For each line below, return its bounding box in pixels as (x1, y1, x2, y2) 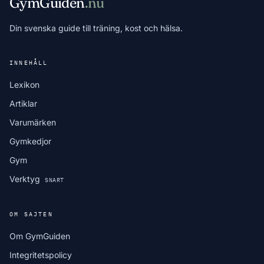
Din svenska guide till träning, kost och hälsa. (9, 23, 183, 33)
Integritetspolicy (9, 250, 72, 260)
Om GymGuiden (9, 231, 70, 241)
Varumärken (9, 117, 56, 127)
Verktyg (9, 174, 42, 184)
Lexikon (9, 80, 39, 90)
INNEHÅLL (9, 59, 48, 67)
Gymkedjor (9, 136, 51, 146)
